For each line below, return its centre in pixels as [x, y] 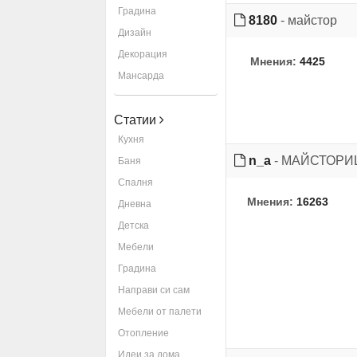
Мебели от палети [160, 312]
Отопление [143, 333]
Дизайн [135, 33]
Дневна [135, 204]
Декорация [143, 54]
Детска [133, 226]
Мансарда [141, 76]
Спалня [135, 182]
